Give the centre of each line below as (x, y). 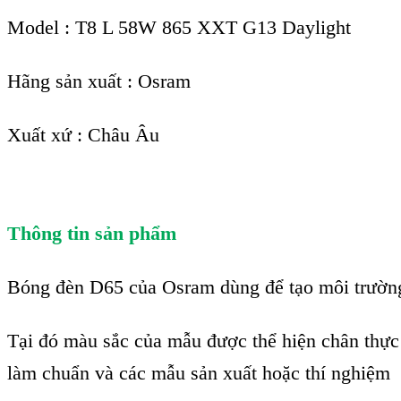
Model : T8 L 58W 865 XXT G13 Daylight (179, 28)
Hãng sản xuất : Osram (99, 81)
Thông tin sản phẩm (92, 234)
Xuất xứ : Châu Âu (83, 135)
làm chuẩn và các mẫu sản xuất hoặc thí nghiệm (199, 373)
